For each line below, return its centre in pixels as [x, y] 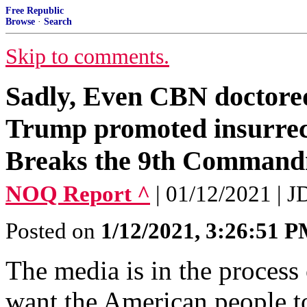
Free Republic [35, 11]
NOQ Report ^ [78, 194]
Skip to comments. [87, 57]
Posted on [53, 231]
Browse [20, 22]
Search [58, 22]
